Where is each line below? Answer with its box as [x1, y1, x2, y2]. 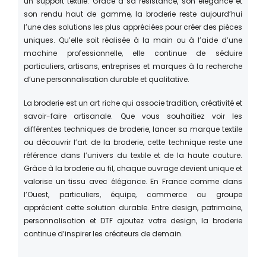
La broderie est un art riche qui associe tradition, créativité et [24, 97, 242, 108]
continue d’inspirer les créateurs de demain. [24, 228, 183, 239]
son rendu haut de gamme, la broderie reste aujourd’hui [24, 8, 242, 19]
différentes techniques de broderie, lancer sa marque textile [24, 123, 242, 134]
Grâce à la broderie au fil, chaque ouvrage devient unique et [24, 163, 242, 173]
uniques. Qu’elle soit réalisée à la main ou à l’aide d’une [24, 34, 242, 45]
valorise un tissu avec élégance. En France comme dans [24, 176, 242, 186]
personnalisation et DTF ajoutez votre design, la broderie [24, 215, 242, 226]
